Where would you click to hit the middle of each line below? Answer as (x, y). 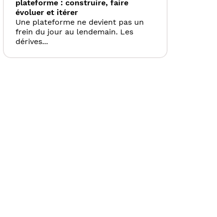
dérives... (32, 42)
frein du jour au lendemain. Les (74, 32)
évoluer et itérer (47, 13)
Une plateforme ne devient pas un (80, 22)
